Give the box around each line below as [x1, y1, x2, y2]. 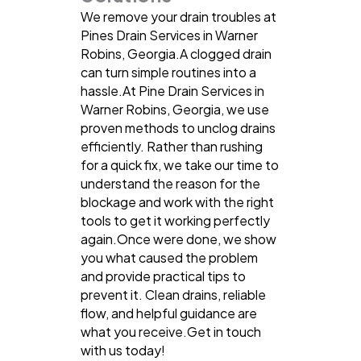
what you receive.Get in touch [81, 322, 261, 340]
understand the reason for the [81, 174, 260, 192]
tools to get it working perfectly [81, 211, 270, 229]
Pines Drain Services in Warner [81, 26, 258, 44]
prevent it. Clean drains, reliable [81, 285, 266, 303]
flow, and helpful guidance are [81, 304, 257, 322]
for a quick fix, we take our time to [81, 156, 279, 173]
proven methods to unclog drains [81, 118, 276, 136]
